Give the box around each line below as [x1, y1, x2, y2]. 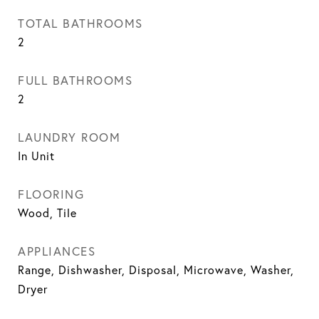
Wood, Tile [18, 206, 77, 220]
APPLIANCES [18, 244, 95, 258]
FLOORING [18, 187, 84, 202]
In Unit [18, 149, 55, 163]
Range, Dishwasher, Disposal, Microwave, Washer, [18, 263, 294, 277]
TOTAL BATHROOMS [18, 16, 143, 31]
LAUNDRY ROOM [18, 130, 120, 145]
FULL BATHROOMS [18, 73, 132, 88]
